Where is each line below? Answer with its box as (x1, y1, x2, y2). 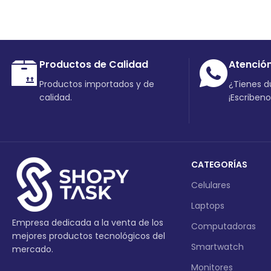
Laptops (191, 200, 224, 212)
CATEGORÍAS (191, 158, 247, 171)
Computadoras (191, 220, 256, 233)
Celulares (191, 179, 230, 192)
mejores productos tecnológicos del (12, 230, 165, 243)
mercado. (12, 243, 53, 256)
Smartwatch (191, 241, 244, 253)
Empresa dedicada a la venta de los (12, 217, 163, 229)
